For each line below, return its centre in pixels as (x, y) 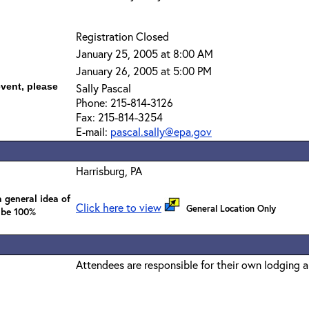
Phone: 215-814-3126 (124, 102)
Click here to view (119, 207)
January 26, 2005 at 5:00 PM (144, 71)
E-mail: (93, 131)
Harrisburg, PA (109, 171)
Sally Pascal (103, 88)
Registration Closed (122, 36)
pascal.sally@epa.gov (161, 131)
